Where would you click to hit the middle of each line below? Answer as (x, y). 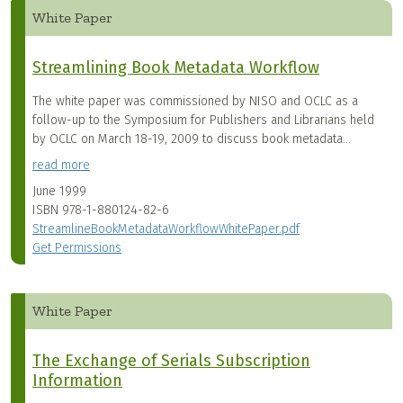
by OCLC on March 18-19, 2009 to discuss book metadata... (192, 139)
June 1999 (59, 192)
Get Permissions (77, 248)
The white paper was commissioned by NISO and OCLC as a (195, 102)
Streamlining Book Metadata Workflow (176, 68)
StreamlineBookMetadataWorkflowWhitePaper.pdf (166, 229)
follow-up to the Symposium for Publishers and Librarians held (203, 121)
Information (77, 381)
